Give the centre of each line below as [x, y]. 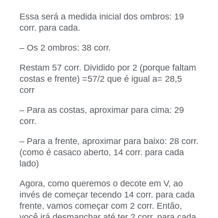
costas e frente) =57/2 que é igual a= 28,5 [101, 79]
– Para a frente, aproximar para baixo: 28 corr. [109, 141]
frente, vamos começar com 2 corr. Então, [101, 206]
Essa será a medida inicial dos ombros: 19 [102, 16]
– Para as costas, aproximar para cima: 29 [102, 110]
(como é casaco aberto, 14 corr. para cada [102, 152]
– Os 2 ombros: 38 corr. [65, 47]
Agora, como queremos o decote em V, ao [101, 183]
